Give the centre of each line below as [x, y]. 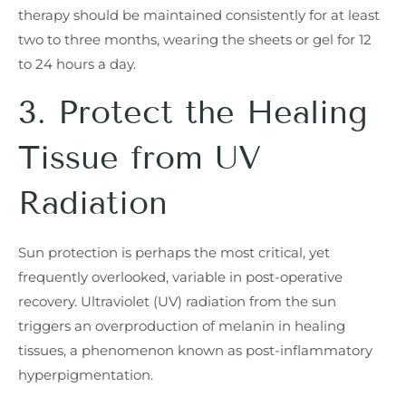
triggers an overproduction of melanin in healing [182, 325]
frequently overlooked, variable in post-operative [180, 276]
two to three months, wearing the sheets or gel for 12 [195, 40]
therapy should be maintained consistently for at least [199, 15]
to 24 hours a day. [77, 64]
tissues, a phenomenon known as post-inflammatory [195, 350]
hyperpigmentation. [86, 374]
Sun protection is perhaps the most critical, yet [174, 252]
